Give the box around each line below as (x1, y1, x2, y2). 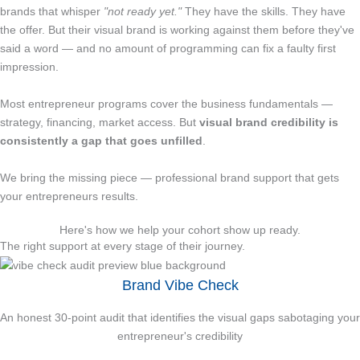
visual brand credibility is (199, 115, 338, 129)
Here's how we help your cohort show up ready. (59, 223, 301, 237)
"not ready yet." (100, 4, 182, 18)
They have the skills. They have (185, 4, 346, 18)
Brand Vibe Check (121, 276, 239, 293)
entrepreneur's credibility (117, 329, 243, 342)
